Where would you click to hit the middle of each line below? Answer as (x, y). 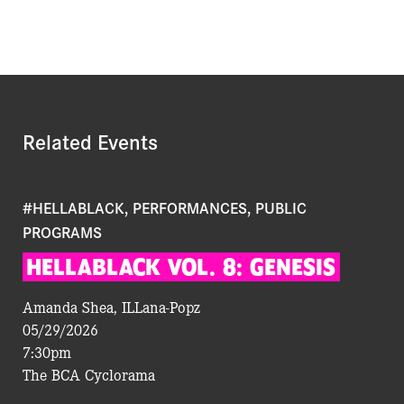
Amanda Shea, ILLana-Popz (111, 307)
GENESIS (293, 267)
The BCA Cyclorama (89, 374)
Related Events (90, 142)
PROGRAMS (62, 232)
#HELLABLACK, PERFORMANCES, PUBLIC (165, 207)
